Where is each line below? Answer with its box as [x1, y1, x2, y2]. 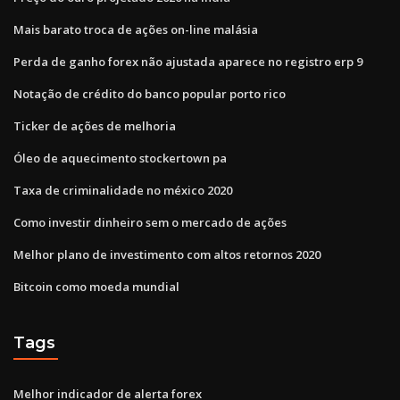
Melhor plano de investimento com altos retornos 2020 [13, 246, 321, 262]
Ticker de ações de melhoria [13, 117, 176, 134]
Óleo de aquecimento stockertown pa [13, 149, 227, 166]
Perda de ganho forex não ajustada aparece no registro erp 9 [13, 53, 362, 70]
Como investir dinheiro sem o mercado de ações [13, 213, 287, 230]
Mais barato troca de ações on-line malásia [13, 21, 258, 37]
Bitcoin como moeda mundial [13, 278, 179, 295]
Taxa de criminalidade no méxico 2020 [13, 181, 232, 198]
